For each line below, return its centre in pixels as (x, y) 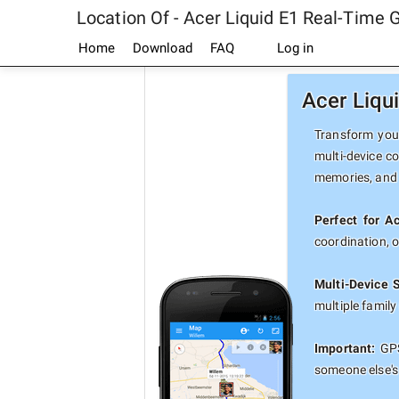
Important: (345, 348)
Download (163, 48)
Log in (293, 48)
